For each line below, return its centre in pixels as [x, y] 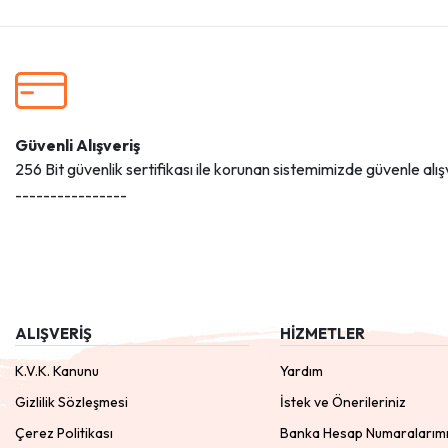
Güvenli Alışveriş [77, 145]
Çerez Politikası [64, 433]
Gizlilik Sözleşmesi [71, 402]
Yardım [302, 371]
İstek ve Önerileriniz [343, 402]
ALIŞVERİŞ [53, 334]
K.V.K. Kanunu [57, 371]
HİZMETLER [323, 334]
